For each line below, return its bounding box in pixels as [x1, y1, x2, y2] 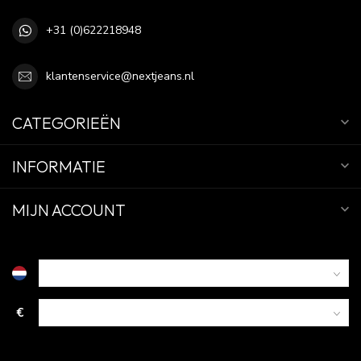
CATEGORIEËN [12, 112, 121, 133]
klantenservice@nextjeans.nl [46, 68, 194, 85]
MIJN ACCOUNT [12, 199, 126, 220]
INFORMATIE [12, 156, 106, 176]
